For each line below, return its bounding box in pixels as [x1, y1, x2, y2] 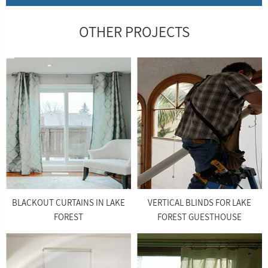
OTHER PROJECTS [78, 22, 190, 41]
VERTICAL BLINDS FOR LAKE [148, 197, 251, 208]
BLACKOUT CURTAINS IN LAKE [12, 197, 125, 208]
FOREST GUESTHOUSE [157, 211, 242, 223]
